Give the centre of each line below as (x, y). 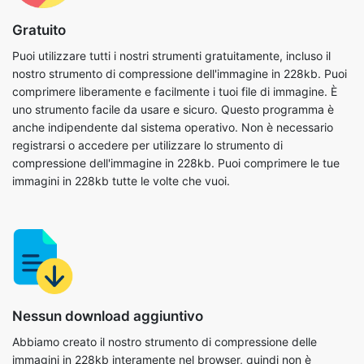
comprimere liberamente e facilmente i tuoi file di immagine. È (175, 25)
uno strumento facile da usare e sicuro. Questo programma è (173, 43)
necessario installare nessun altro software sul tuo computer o (175, 311)
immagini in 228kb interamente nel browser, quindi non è (162, 293)
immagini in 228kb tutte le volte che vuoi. (121, 115)
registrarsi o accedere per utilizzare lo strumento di (147, 79)
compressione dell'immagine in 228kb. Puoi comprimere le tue (176, 97)
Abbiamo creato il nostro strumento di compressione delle (165, 275)
